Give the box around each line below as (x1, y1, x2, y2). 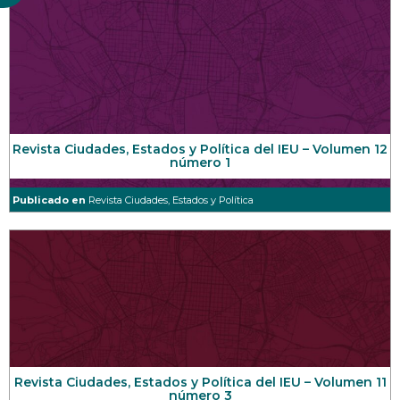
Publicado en (12, 194, 88, 207)
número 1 (170, 154, 230, 171)
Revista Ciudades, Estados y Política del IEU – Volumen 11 (13, 374, 387, 391)
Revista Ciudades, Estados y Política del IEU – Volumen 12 (12, 141, 387, 158)
